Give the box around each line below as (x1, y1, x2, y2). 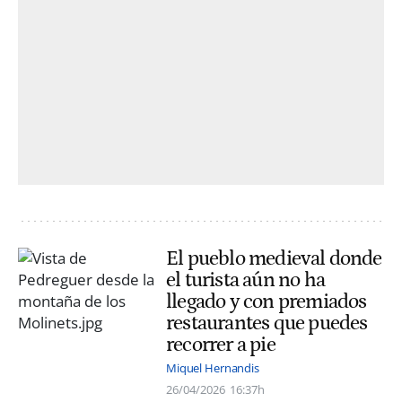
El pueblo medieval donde (166, 247, 382, 271)
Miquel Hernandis (166, 360, 259, 377)
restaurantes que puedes (166, 311, 368, 336)
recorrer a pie (166, 333, 275, 357)
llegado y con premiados (166, 290, 367, 314)
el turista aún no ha (166, 268, 325, 293)
